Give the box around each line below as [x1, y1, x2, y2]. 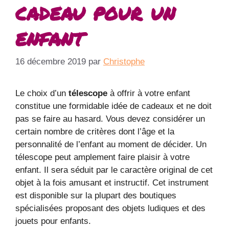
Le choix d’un [15, 88, 68, 99]
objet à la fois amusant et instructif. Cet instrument [15, 178, 209, 188]
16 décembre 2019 [15, 57, 86, 67]
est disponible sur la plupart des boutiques [15, 191, 176, 201]
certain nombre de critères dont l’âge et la [15, 127, 174, 137]
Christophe [103, 57, 145, 67]
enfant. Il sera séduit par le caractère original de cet [15, 165, 213, 175]
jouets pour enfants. [15, 216, 91, 226]
